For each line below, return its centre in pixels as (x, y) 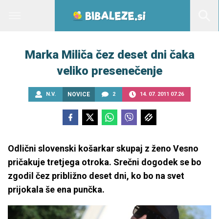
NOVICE (79, 94)
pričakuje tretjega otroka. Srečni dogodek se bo (105, 162)
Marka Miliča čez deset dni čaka (109, 55)
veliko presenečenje (109, 71)
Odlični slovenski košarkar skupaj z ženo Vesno (103, 148)
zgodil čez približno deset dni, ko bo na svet (96, 176)
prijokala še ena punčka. (56, 189)
